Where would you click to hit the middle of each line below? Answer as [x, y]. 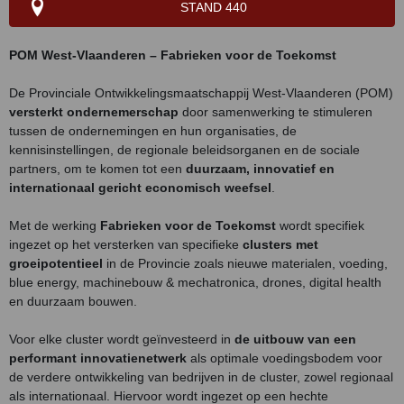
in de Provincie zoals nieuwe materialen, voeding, [245, 263]
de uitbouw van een [295, 339]
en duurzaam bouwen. [73, 301]
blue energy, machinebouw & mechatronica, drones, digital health [195, 282]
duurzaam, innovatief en [260, 169]
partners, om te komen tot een [97, 169]
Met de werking [55, 225]
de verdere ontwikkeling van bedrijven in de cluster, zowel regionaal [201, 377]
